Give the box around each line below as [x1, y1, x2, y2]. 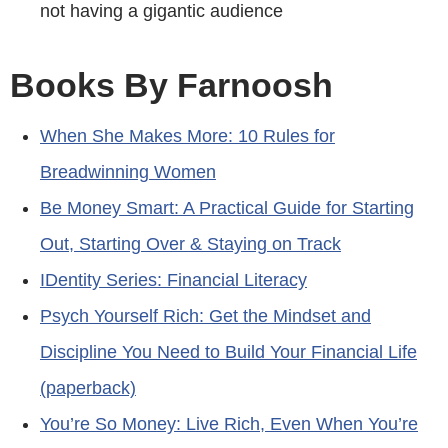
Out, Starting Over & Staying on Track [40, 233, 341, 254]
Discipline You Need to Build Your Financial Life [40, 341, 417, 362]
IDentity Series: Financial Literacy [40, 269, 307, 290]
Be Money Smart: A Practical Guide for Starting [40, 197, 414, 218]
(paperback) [40, 377, 136, 398]
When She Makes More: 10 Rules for [40, 125, 335, 146]
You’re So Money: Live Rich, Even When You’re [40, 413, 418, 434]
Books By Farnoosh [10, 65, 333, 104]
